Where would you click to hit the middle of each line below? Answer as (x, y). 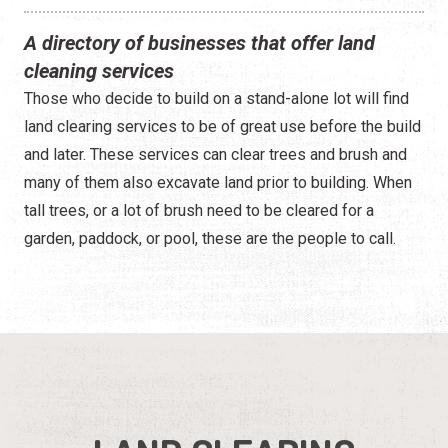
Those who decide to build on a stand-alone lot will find (216, 98)
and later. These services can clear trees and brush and (215, 154)
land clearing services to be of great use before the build (222, 126)
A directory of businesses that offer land (199, 42)
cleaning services (99, 70)
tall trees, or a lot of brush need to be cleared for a (199, 210)
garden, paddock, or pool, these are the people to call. (210, 238)
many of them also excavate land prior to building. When (218, 182)
